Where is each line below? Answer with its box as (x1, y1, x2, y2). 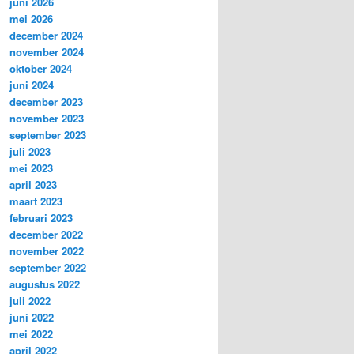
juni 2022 (9, 310, 54, 326)
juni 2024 (9, 77, 54, 93)
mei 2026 (9, 11, 53, 27)
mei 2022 (9, 326, 53, 342)
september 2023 (9, 127, 86, 143)
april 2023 (9, 177, 57, 193)
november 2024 (9, 44, 84, 60)
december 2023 (9, 94, 83, 110)
